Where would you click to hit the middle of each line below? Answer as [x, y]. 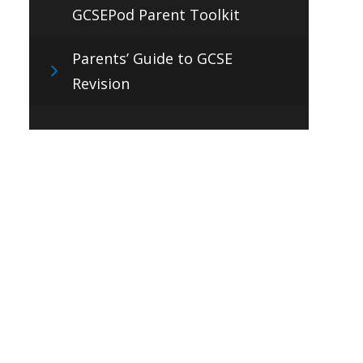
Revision [100, 83]
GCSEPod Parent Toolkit [156, 14]
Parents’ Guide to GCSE [152, 58]
